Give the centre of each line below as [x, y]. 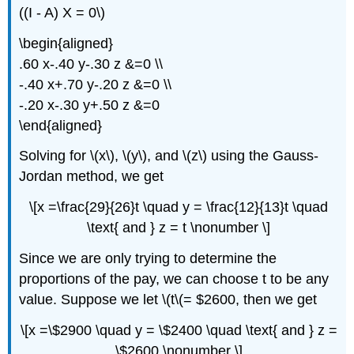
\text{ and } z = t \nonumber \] [179, 228]
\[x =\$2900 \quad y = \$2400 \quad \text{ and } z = [179, 330]
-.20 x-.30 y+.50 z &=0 [90, 105]
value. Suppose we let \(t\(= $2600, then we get [168, 300]
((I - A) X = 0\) [62, 12]
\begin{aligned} [66, 43]
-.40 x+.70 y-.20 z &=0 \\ [96, 84]
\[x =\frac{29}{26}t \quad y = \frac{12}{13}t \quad [179, 207]
